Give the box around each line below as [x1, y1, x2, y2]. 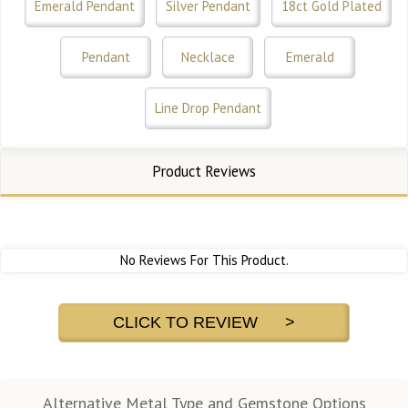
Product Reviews [152, 160, 256, 181]
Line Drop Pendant [154, 98, 261, 117]
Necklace [180, 47, 235, 66]
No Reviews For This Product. [119, 250, 289, 269]
